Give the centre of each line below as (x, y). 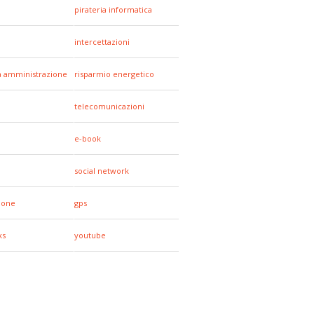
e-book (88, 138)
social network (102, 171)
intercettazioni (102, 42)
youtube (90, 235)
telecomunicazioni (109, 106)
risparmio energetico (114, 74)
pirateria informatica (113, 9)
